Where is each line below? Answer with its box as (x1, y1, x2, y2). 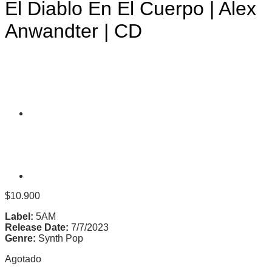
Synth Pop (36, 233, 83, 243)
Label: (5, 211, 33, 222)
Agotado (5, 253, 41, 264)
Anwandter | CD (5, 20, 142, 42)
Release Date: (5, 222, 71, 233)
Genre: (5, 233, 36, 243)
